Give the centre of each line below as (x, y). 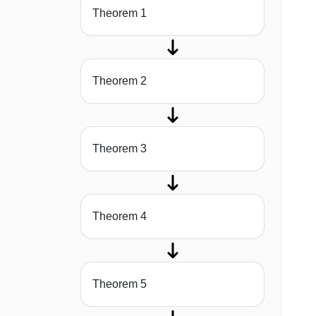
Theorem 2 (120, 81)
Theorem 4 (120, 217)
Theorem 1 (120, 13)
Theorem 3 (120, 149)
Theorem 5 (120, 284)
